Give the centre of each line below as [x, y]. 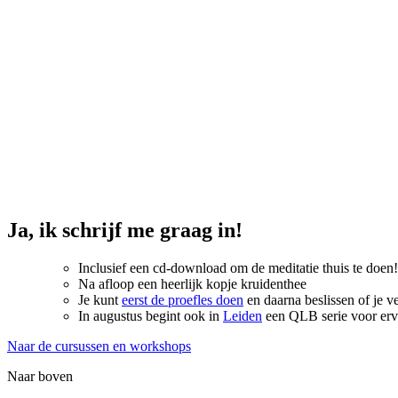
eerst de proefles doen [183, 300]
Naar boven [40, 377]
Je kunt [100, 300]
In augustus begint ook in [151, 316]
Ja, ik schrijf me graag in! [125, 231]
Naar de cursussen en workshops [99, 346]
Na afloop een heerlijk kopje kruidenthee [192, 284]
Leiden [243, 316]
